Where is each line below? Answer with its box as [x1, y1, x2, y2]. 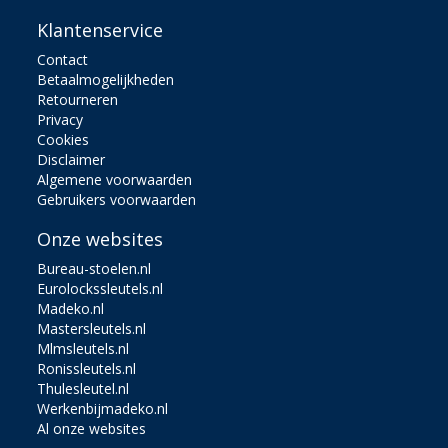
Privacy [37, 109, 84, 129]
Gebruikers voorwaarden [37, 189, 197, 209]
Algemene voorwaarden [37, 169, 193, 189]
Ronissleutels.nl [37, 358, 137, 378]
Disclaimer [37, 149, 106, 169]
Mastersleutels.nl [37, 318, 147, 338]
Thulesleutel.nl [37, 378, 130, 398]
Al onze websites [37, 418, 147, 438]
